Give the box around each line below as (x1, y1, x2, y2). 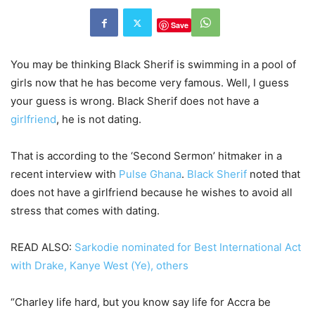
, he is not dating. (56, 112, 141, 127)
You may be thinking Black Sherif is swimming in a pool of (11, 58, 296, 72)
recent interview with (11, 167, 119, 181)
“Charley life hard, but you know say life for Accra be (11, 295, 271, 309)
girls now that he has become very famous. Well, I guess (11, 76, 289, 90)
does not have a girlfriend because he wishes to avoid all (11, 186, 292, 200)
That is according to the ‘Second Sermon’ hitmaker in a (11, 149, 282, 163)
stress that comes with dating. (11, 204, 160, 218)
